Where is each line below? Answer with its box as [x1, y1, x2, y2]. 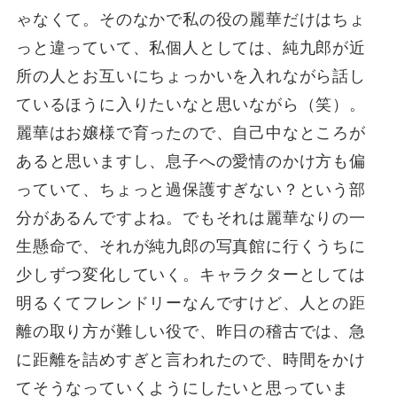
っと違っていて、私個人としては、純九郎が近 [15, 38, 366, 57]
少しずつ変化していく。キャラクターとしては [15, 265, 366, 284]
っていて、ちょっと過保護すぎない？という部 [15, 180, 366, 198]
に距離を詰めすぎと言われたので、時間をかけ [15, 350, 366, 369]
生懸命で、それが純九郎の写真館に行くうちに [15, 237, 366, 255]
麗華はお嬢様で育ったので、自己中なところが [15, 123, 366, 142]
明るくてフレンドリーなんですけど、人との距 [15, 293, 366, 312]
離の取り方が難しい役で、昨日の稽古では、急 [15, 322, 366, 340]
